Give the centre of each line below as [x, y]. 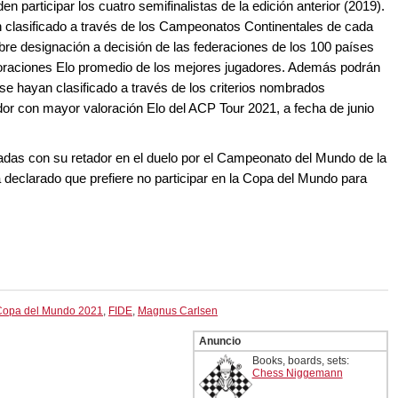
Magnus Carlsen [178, 311]
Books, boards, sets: [300, 361]
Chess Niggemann [297, 374]
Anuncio [219, 342]
